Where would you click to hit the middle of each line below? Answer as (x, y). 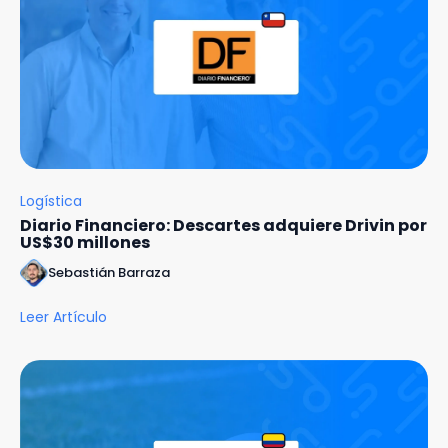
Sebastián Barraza (109, 272)
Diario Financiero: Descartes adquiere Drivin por (223, 225)
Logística (51, 200)
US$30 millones (85, 242)
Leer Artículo (63, 316)
